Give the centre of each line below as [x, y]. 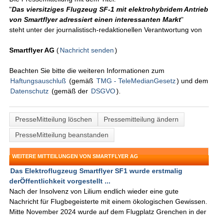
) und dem [193, 81]
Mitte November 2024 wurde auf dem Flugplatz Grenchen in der [108, 212]
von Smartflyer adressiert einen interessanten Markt [95, 20]
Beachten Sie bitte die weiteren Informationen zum [87, 71]
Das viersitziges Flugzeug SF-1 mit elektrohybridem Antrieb [110, 9]
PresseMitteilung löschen [54, 119]
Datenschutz [30, 91]
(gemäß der [70, 91]
